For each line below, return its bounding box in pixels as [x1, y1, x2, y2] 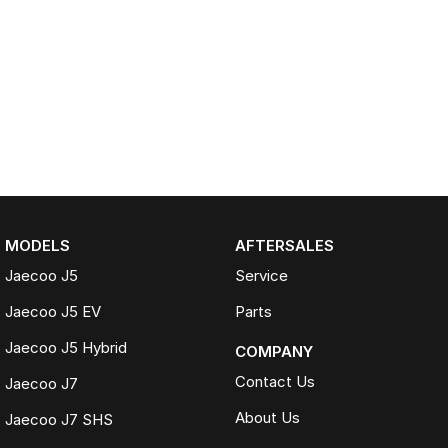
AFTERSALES [234, 236, 334, 256]
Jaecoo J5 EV [5, 302, 101, 322]
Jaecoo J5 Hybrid [5, 338, 127, 358]
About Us [234, 408, 300, 428]
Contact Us [234, 372, 315, 392]
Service [234, 266, 288, 286]
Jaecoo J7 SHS [5, 410, 113, 430]
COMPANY [234, 342, 313, 362]
